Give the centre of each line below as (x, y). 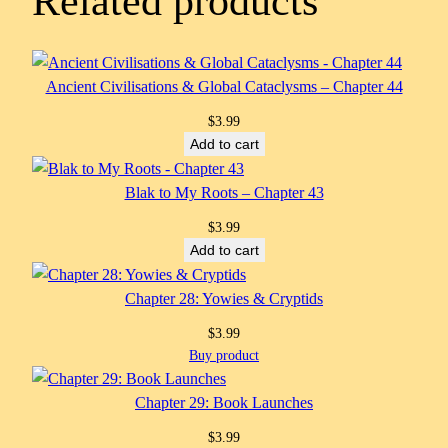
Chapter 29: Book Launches (224, 402)
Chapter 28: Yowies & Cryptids (224, 298)
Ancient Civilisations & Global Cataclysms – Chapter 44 (224, 86)
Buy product (224, 354)
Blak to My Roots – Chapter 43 (224, 192)
